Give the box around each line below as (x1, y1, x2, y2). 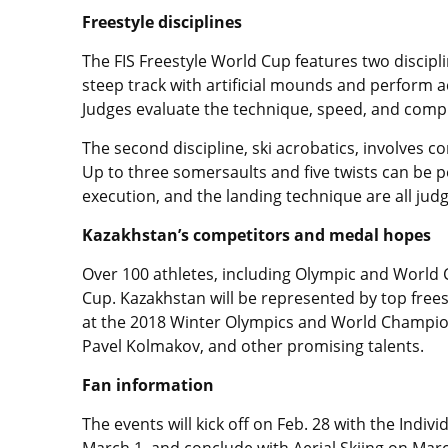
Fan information (82, 374, 214, 396)
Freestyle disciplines (82, 11, 242, 33)
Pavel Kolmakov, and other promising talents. (82, 335, 428, 357)
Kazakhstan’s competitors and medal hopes (82, 224, 431, 246)
